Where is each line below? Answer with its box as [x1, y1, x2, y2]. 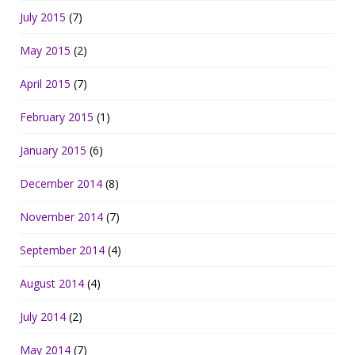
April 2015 [20, 75, 71, 91]
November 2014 [20, 208, 103, 224]
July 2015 [20, 9, 66, 25]
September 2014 [20, 242, 105, 258]
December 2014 [20, 175, 102, 191]
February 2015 [20, 109, 94, 124]
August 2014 [20, 275, 84, 291]
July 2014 [20, 308, 66, 324]
